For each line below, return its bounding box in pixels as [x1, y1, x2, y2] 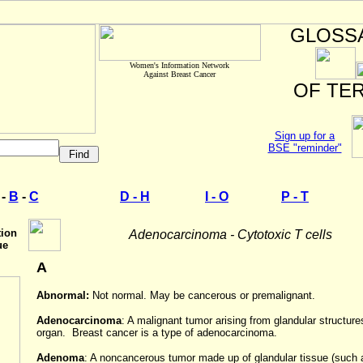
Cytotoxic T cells [237, 228, 332, 241]
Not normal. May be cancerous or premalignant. [92, 289, 315, 301]
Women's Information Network [130, 61, 229, 70]
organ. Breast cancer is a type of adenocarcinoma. [36, 327, 277, 339]
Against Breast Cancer [143, 70, 216, 79]
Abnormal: [36, 289, 92, 301]
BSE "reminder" [267, 142, 342, 154]
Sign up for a [275, 130, 335, 142]
